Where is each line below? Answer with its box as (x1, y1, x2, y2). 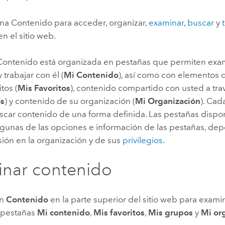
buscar (187, 17, 214, 28)
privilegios (123, 135, 163, 146)
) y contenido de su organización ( (5, 96, 136, 106)
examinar (149, 17, 184, 28)
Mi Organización (135, 96, 201, 106)
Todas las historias (86, 18, 144, 27)
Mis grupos (148, 207, 193, 217)
